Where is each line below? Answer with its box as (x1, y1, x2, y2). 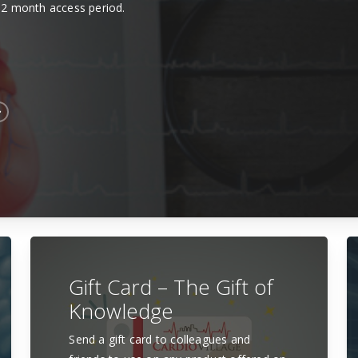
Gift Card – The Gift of (69, 272, 274, 302)
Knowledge (69, 296, 174, 326)
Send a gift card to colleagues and (69, 332, 251, 348)
